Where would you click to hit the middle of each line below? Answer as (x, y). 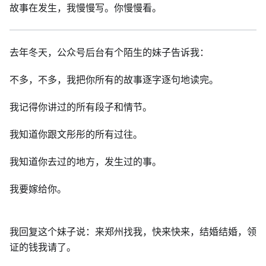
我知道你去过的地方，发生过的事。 (85, 161)
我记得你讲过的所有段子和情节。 (81, 107)
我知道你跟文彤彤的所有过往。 (76, 134)
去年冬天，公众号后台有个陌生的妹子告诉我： (109, 52)
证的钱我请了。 (43, 247)
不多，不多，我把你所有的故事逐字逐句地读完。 (114, 80)
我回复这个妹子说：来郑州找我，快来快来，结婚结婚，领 (133, 232)
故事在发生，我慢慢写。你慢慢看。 (85, 8)
